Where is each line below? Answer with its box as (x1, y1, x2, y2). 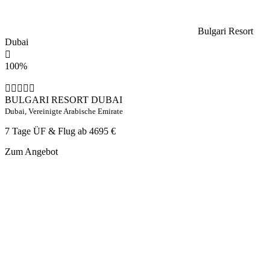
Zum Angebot (5, 146, 58, 157)
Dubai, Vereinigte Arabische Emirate (5, 106, 123, 116)
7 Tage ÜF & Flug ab (5, 125, 89, 136)
